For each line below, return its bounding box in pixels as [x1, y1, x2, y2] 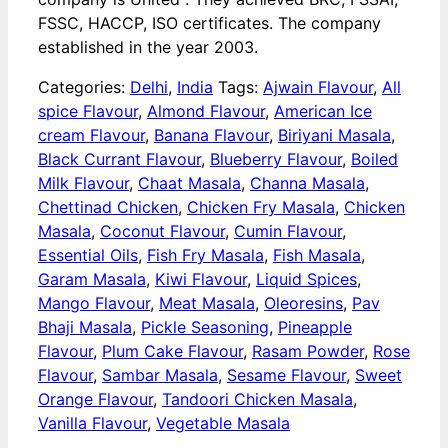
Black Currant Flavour [38, 149, 201, 170]
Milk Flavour [38, 173, 129, 194]
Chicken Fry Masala [187, 197, 335, 218]
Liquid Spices [256, 269, 357, 290]
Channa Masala [250, 173, 365, 194]
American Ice [274, 101, 372, 122]
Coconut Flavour [100, 221, 225, 242]
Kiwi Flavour [155, 269, 247, 290]
